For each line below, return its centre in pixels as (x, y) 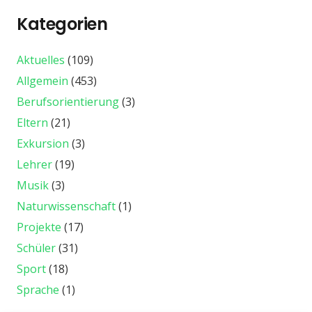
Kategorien (62, 24)
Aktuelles (41, 60)
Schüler (36, 248)
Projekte (39, 227)
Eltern (32, 122)
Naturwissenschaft (66, 206)
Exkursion (43, 143)
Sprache (38, 289)
